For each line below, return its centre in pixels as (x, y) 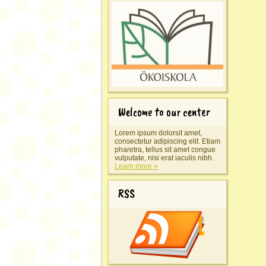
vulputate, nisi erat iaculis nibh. (164, 158)
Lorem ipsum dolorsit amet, (158, 133)
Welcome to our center (164, 112)
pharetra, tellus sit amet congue (165, 150)
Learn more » (136, 166)
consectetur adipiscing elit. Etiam (167, 141)
